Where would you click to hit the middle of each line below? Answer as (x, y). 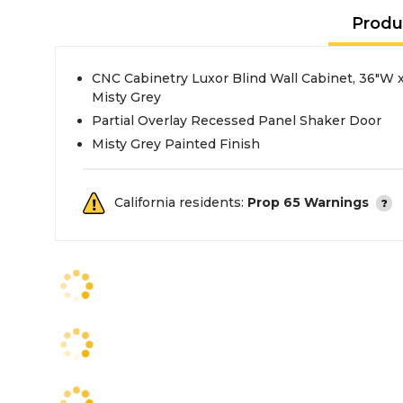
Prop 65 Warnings (308, 202)
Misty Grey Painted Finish (176, 144)
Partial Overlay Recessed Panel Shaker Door (237, 121)
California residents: (181, 202)
